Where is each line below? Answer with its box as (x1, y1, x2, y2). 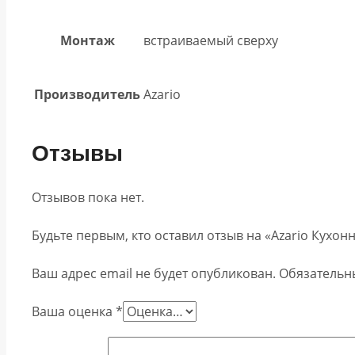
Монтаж (59, 31, 115, 49)
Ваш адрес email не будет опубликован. (32, 265, 276, 283)
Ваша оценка (32, 303, 116, 321)
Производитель (34, 85, 140, 103)
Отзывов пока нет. (32, 189, 144, 207)
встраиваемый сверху (143, 31, 278, 49)
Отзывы (32, 140, 123, 166)
